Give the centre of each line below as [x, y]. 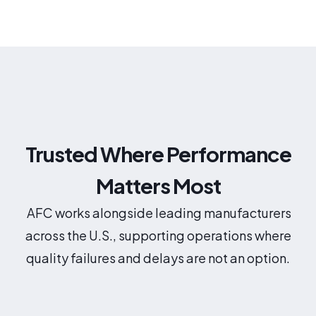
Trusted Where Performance [158, 153]
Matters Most [158, 185]
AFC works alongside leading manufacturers [159, 212]
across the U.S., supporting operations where [158, 235]
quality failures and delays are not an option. [158, 257]
